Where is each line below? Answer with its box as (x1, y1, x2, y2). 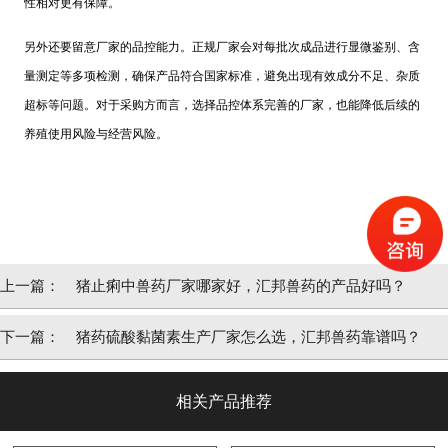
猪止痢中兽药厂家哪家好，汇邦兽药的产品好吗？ (76, 277, 407, 294)
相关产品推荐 (176, 392, 272, 410)
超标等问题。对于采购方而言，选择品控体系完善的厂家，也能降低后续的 (23, 98, 420, 113)
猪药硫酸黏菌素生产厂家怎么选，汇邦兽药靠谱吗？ (76, 328, 422, 345)
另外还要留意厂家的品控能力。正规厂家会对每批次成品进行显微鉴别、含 (23, 40, 420, 55)
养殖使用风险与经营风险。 (23, 127, 168, 142)
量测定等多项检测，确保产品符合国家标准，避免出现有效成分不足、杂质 (23, 69, 420, 84)
